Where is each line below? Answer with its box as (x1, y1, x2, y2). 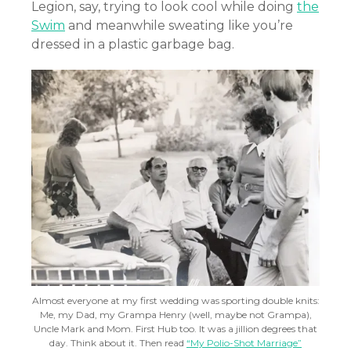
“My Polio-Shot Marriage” (186, 337, 302, 349)
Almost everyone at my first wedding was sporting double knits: (31, 295, 320, 307)
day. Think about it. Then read (49, 337, 186, 349)
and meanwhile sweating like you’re (65, 18, 293, 34)
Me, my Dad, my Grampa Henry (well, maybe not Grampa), (39, 309, 312, 321)
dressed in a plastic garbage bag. (31, 37, 234, 52)
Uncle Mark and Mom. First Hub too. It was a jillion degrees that (34, 323, 317, 335)
